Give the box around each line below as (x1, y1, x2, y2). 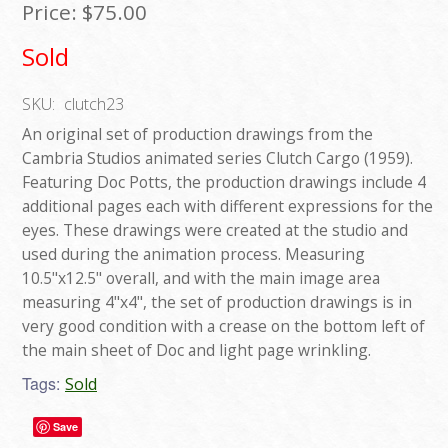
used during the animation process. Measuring (22, 243, 365, 266)
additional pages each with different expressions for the (22, 195, 433, 218)
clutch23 (64, 93, 124, 116)
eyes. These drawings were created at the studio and (22, 219, 408, 242)
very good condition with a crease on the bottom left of (22, 315, 425, 338)
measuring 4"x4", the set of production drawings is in (22, 291, 412, 314)
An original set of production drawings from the (22, 123, 373, 146)
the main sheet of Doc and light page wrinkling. (22, 339, 371, 362)
